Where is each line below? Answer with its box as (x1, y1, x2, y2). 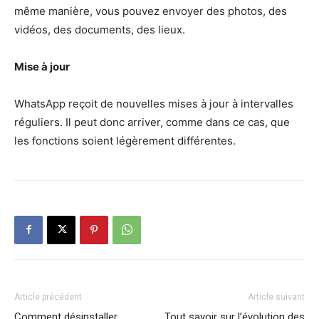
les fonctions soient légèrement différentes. (14, 133, 236, 147)
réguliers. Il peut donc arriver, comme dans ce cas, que (14, 115, 290, 129)
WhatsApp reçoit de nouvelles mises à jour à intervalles (14, 96, 293, 110)
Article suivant (248, 291, 305, 302)
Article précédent (14, 291, 82, 302)
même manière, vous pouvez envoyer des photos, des (14, 4, 287, 18)
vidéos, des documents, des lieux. (14, 22, 185, 36)
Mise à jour (14, 59, 70, 73)
